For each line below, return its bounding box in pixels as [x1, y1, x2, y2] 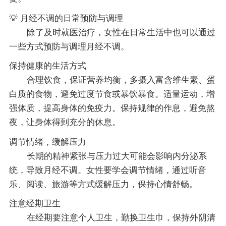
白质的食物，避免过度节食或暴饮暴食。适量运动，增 [9, 89, 215, 99]
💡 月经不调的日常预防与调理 [9, 13, 123, 23]
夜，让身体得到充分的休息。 [9, 118, 121, 128]
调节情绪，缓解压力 [9, 137, 86, 147]
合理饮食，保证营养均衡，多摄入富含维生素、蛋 [26, 75, 215, 85]
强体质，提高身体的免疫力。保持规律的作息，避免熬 [9, 103, 215, 114]
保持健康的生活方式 [9, 61, 86, 71]
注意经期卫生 [9, 199, 61, 209]
